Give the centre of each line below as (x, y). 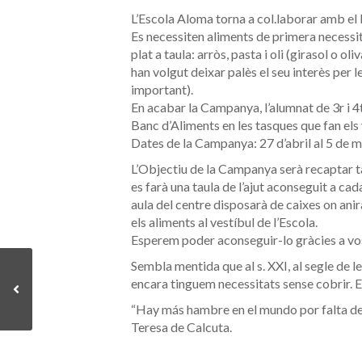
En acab (153, 107)
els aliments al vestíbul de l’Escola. (224, 222)
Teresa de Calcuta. (181, 327)
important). (162, 90)
